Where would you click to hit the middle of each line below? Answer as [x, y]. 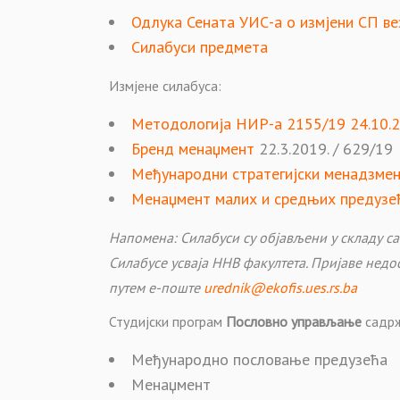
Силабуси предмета [200, 47]
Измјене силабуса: [165, 86]
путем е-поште [156, 287]
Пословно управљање [294, 321]
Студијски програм [167, 321]
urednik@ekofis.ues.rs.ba [280, 287]
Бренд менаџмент [195, 149]
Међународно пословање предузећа [259, 359]
